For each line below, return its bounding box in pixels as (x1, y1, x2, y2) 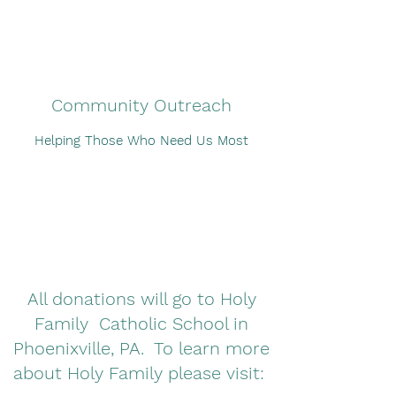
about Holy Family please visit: (13, 362, 270, 384)
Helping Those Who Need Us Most (34, 133, 248, 148)
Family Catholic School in (34, 313, 248, 334)
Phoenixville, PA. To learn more (13, 338, 270, 359)
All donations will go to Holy (27, 288, 256, 309)
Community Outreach (51, 95, 232, 116)
